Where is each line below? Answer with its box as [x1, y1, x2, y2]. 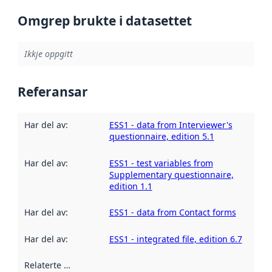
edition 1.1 [109, 180, 152, 192]
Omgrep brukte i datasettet [18, 12, 192, 29]
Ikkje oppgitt [24, 48, 73, 60]
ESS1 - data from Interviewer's [109, 119, 233, 131]
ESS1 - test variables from [109, 157, 213, 169]
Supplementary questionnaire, [109, 168, 234, 180]
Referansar [18, 83, 88, 100]
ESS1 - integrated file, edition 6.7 [109, 233, 242, 245]
